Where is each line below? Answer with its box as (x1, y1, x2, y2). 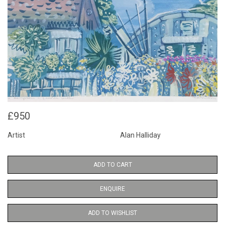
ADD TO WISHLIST (88, 209, 137, 216)
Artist (8, 131, 25, 139)
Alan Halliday (120, 131, 161, 139)
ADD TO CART (93, 161, 132, 168)
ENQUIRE (100, 185, 125, 192)
